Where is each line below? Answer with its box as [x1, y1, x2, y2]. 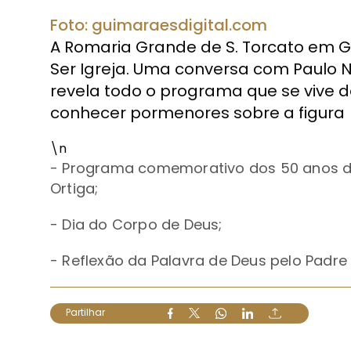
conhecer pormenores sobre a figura [50, 102, 345, 125]
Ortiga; [50, 179, 99, 199]
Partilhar [66, 306, 105, 320]
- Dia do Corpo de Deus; [50, 215, 223, 235]
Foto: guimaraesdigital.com [50, 14, 267, 37]
